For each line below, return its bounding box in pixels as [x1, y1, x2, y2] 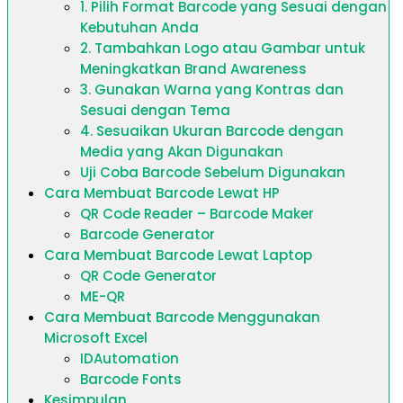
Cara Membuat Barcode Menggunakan [44, 308, 320, 327]
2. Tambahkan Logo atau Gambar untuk [80, 39, 365, 58]
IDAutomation [80, 349, 179, 368]
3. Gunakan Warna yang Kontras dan [80, 80, 344, 99]
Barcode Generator [80, 225, 215, 244]
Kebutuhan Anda [80, 18, 199, 37]
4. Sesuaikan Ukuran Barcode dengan [80, 121, 344, 140]
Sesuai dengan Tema [80, 101, 230, 120]
